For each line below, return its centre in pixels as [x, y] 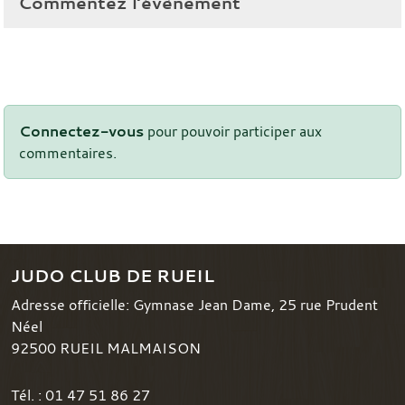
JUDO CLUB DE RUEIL [113, 275]
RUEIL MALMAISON [130, 348]
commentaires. [68, 152]
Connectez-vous [81, 131]
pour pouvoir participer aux [233, 131]
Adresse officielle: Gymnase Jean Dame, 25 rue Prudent [194, 304]
